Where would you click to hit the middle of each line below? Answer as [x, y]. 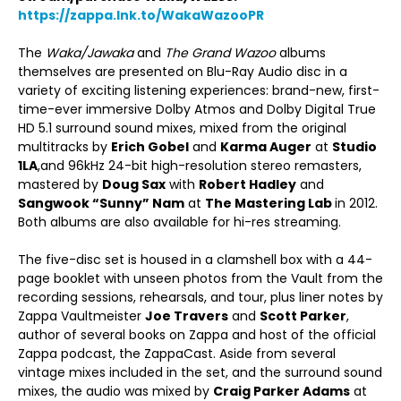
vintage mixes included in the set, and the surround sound [200, 372]
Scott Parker [303, 316]
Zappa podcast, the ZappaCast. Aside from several [177, 354]
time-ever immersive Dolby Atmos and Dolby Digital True [197, 109]
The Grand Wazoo [220, 53]
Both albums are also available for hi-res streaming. [179, 222]
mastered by [60, 184]
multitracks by [64, 147]
